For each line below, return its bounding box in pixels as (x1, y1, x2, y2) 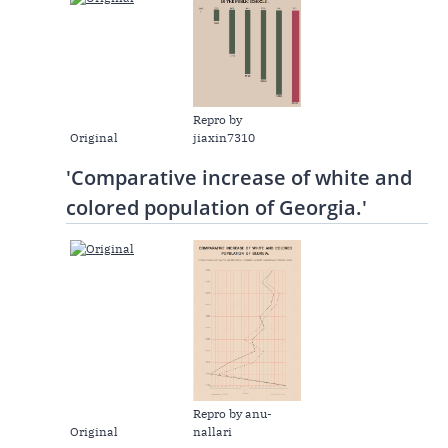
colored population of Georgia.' (66, 193, 367, 221)
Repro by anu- (193, 406, 273, 422)
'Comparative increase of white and (66, 163, 412, 191)
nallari (193, 424, 233, 440)
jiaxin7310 (193, 129, 256, 145)
